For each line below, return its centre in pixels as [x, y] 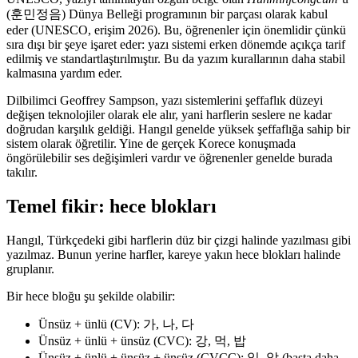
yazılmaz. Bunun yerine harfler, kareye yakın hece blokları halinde [173, 255]
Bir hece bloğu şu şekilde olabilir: [91, 296]
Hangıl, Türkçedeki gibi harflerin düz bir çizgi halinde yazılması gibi [179, 241]
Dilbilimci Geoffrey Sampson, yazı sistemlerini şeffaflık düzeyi [165, 101]
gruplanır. [30, 269]
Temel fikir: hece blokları [111, 207]
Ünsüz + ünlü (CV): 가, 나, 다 [116, 324]
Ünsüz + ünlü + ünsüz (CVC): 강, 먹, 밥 [142, 341]
